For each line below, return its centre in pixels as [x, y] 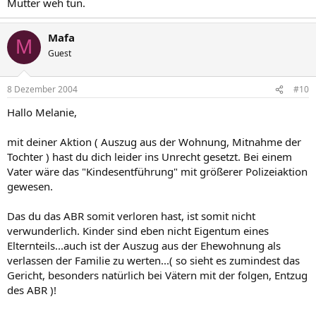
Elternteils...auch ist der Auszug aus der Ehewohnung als [144, 245]
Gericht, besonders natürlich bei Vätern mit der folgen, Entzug [157, 275]
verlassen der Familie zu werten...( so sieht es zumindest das [153, 260]
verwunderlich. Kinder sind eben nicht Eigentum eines [138, 231]
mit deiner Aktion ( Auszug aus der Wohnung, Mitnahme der [154, 142]
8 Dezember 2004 [42, 89]
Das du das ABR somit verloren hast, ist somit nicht [131, 216]
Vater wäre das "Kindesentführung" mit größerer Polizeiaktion [157, 171]
